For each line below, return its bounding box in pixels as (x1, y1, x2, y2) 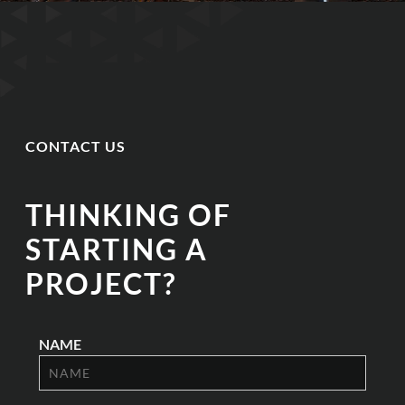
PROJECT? (25, 265, 177, 301)
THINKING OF (25, 196, 232, 232)
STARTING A (25, 231, 209, 267)
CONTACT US (25, 137, 127, 155)
